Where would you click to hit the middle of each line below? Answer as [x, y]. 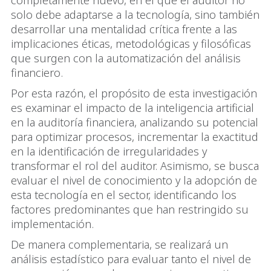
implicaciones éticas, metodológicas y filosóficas [131, 43]
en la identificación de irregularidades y [109, 151]
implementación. [52, 224]
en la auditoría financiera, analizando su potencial [135, 122]
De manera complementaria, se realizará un [119, 244]
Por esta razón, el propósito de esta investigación [134, 93]
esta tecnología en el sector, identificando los [124, 194]
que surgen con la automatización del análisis [126, 58]
